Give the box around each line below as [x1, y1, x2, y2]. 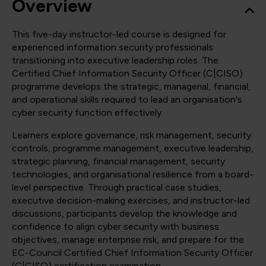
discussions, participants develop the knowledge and [12, 208, 237, 219]
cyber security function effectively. [12, 107, 163, 118]
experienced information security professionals [12, 42, 213, 53]
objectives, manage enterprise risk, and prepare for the [12, 234, 244, 245]
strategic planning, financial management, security [12, 156, 225, 167]
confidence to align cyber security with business [12, 221, 219, 232]
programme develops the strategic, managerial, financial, [12, 81, 251, 92]
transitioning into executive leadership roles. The [12, 55, 218, 66]
